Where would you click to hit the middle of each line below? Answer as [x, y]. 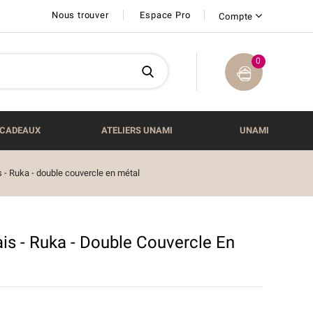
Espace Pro [165, 15]
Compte [236, 16]
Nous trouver [80, 15]
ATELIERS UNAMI [137, 130]
